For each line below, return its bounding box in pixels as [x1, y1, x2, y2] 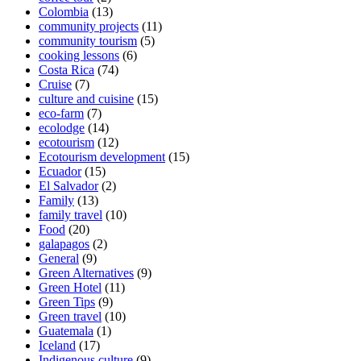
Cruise [39, 77, 72, 91]
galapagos [39, 236, 89, 251]
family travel [39, 207, 102, 222]
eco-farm [39, 106, 84, 120]
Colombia [39, 4, 89, 19]
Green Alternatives [39, 265, 134, 280]
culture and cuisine [39, 91, 134, 106]
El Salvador [39, 178, 98, 193]
